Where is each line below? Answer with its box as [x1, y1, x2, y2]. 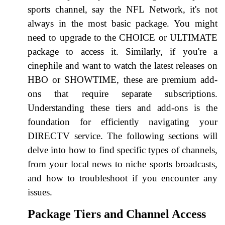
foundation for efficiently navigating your [28, 116, 217, 127]
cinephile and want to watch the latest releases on [28, 60, 217, 71]
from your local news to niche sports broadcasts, [28, 158, 217, 169]
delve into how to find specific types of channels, [28, 144, 217, 155]
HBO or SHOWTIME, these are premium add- [28, 74, 217, 85]
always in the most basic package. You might [28, 18, 217, 29]
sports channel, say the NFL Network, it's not [28, 4, 217, 15]
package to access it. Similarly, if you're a [28, 46, 217, 57]
